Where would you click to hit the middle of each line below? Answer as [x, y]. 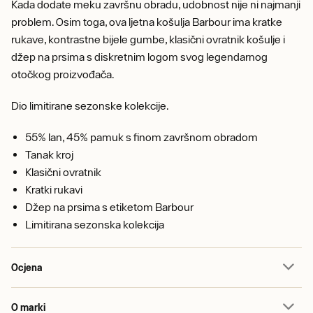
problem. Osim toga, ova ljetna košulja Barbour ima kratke [147, 22]
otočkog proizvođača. [63, 74]
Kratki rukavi [54, 189]
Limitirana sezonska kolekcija [95, 224]
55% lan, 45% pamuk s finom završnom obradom [141, 137]
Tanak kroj [49, 154]
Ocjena [27, 267]
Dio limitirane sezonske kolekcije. [90, 105]
